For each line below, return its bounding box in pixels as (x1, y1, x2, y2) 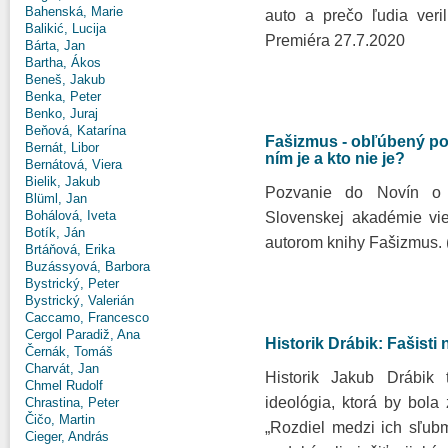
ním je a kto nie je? (265, 149, 405, 167)
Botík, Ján (25, 225, 85, 241)
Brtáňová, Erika (25, 242, 115, 258)
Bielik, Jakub (25, 174, 100, 190)
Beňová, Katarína (25, 123, 126, 139)
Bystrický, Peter (25, 276, 119, 292)
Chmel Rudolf (25, 378, 103, 394)
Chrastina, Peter (25, 395, 119, 411)
